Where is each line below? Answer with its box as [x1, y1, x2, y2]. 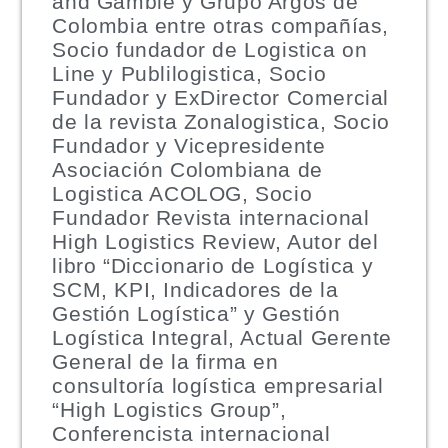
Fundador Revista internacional [52, 205, 370, 229]
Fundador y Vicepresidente [52, 133, 326, 157]
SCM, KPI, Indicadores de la [52, 277, 339, 301]
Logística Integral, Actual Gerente [52, 325, 392, 349]
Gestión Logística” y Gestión [52, 301, 341, 325]
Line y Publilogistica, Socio [52, 61, 327, 85]
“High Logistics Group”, [52, 397, 287, 421]
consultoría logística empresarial [52, 373, 384, 397]
